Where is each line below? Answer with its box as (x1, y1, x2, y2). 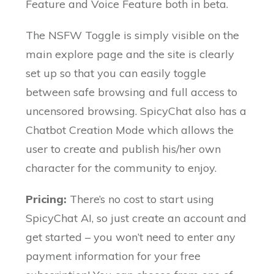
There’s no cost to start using (70, 192, 215, 207)
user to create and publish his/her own (26, 142, 221, 157)
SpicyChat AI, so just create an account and (26, 211, 247, 226)
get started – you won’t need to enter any (26, 230, 236, 245)
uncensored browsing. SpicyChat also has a (26, 104, 247, 119)
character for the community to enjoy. (26, 161, 217, 176)
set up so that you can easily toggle (26, 66, 207, 81)
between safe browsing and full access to (26, 85, 238, 100)
